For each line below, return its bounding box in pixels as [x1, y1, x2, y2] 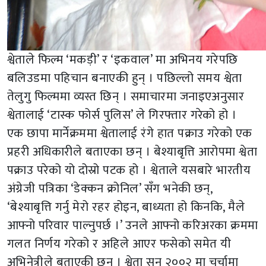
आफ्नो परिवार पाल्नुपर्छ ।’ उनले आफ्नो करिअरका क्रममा [7, 214, 258, 236]
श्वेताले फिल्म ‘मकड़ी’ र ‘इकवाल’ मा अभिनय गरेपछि [7, 49, 238, 70]
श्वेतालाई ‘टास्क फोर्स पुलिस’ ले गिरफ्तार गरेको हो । [7, 104, 237, 125]
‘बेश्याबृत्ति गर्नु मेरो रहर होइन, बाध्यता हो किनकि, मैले [7, 196, 245, 217]
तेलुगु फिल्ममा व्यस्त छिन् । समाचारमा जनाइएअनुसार [7, 85, 245, 107]
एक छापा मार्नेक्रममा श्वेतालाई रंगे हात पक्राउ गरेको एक [7, 122, 252, 144]
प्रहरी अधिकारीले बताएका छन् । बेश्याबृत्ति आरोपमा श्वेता [7, 141, 258, 162]
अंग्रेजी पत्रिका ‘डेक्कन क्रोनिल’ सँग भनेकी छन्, [7, 178, 213, 199]
